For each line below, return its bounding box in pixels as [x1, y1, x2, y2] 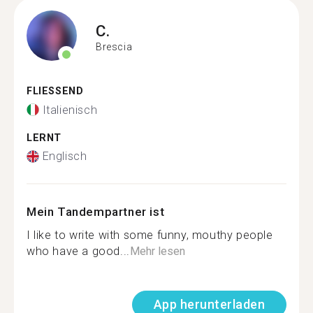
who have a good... [27, 245, 130, 258]
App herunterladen [153, 297, 265, 312]
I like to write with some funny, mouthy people [27, 228, 273, 242]
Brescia [96, 41, 133, 52]
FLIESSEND [27, 85, 76, 97]
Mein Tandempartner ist [27, 205, 165, 219]
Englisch [42, 150, 87, 163]
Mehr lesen [129, 245, 185, 258]
